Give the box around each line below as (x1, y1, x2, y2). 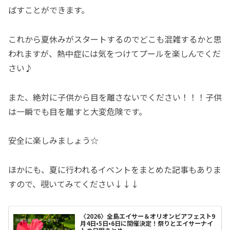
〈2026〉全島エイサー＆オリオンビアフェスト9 (80, 212, 216, 221)
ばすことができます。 (8, 3, 89, 16)
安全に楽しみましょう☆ (8, 134, 99, 147)
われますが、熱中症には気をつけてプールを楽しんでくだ (8, 47, 221, 60)
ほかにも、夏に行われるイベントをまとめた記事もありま (8, 163, 221, 176)
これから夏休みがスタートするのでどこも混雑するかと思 (8, 32, 222, 45)
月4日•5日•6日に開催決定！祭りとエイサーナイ (80, 219, 214, 228)
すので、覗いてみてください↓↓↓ (8, 178, 139, 190)
